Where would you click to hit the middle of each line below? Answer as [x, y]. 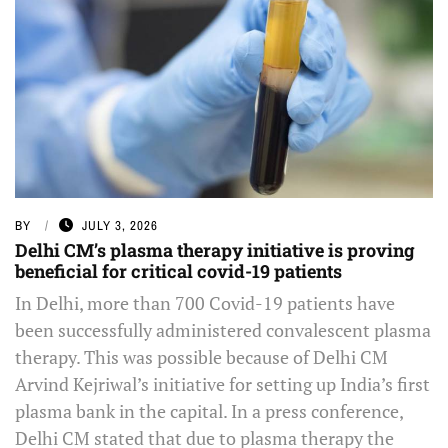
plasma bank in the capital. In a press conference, [209, 411]
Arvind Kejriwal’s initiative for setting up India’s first [222, 384]
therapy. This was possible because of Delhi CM [201, 357]
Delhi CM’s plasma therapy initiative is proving [215, 250]
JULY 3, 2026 [120, 226]
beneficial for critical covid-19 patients [178, 271]
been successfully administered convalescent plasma [223, 330]
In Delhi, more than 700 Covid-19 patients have [205, 303]
